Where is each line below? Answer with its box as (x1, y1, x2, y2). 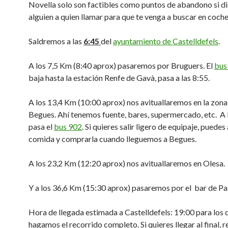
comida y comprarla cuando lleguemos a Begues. (28, 134, 196, 144)
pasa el (28, 122, 54, 131)
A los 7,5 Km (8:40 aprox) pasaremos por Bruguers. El (28, 61, 214, 70)
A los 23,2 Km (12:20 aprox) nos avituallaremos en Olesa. (28, 158, 225, 168)
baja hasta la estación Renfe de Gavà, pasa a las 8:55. (28, 73, 210, 82)
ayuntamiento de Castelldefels (113, 36, 218, 46)
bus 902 (54, 122, 82, 131)
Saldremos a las (28, 36, 83, 46)
